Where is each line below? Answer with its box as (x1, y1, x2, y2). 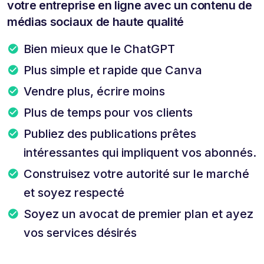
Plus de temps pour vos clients (24, 105, 193, 120)
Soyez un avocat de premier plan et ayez (24, 206, 253, 221)
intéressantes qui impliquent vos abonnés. (24, 145, 256, 160)
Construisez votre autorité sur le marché (24, 166, 249, 181)
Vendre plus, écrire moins (24, 84, 165, 98)
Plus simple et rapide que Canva (24, 62, 202, 77)
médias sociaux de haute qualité (7, 14, 184, 29)
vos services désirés (24, 225, 137, 240)
